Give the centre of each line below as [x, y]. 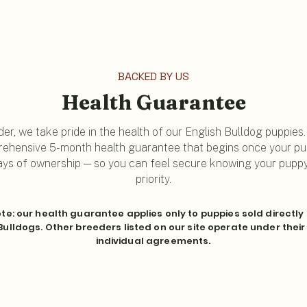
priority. [153, 179]
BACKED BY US [153, 76]
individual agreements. [153, 241]
